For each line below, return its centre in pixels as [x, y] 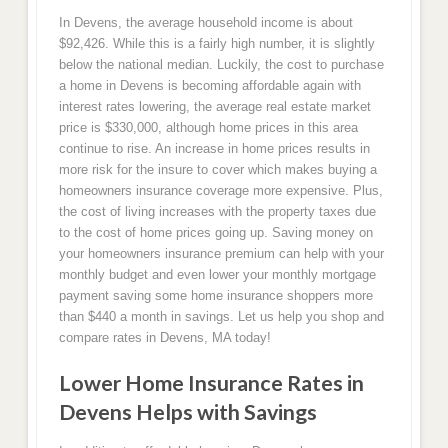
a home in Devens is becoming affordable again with [209, 85]
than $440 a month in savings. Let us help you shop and [221, 316]
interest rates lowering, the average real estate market [214, 106]
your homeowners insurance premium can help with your [221, 253]
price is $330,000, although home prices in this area [208, 127]
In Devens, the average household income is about [205, 22]
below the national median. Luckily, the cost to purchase [221, 64]
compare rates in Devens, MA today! [164, 337]
